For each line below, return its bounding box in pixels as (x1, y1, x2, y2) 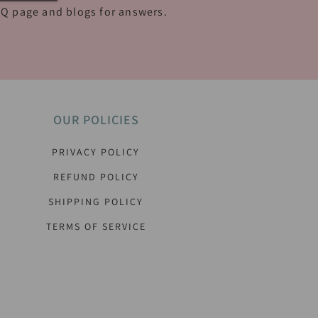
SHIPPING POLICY (48, 195, 143, 208)
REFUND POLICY (53, 170, 139, 183)
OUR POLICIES (53, 111, 139, 128)
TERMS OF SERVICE (45, 220, 146, 233)
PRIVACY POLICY (52, 146, 140, 158)
